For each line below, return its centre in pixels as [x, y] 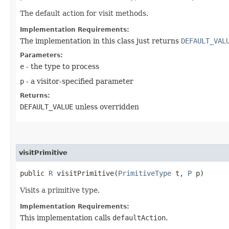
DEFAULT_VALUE [47, 107]
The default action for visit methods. [84, 13]
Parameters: [41, 55]
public [34, 173]
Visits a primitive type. [60, 190]
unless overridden [106, 107]
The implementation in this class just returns [100, 41]
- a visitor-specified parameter [79, 81]
